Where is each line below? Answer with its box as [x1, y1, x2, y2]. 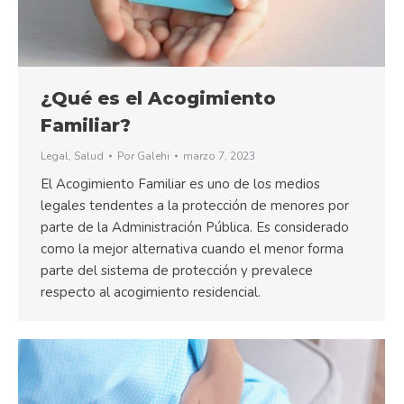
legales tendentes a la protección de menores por [41, 197, 349, 216]
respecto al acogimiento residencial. [41, 283, 261, 302]
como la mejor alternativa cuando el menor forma [41, 240, 344, 259]
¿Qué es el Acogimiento [41, 87, 276, 110]
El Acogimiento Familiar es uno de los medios [41, 175, 320, 194]
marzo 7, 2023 [183, 149, 255, 164]
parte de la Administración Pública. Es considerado [41, 218, 349, 237]
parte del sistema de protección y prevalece [41, 262, 313, 280]
